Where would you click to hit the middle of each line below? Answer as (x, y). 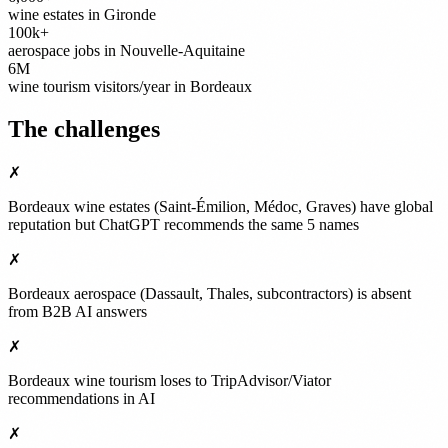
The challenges (84, 128)
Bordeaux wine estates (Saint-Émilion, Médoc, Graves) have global (220, 206)
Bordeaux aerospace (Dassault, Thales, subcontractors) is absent (209, 293)
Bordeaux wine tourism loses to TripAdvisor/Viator (169, 380)
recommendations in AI (81, 398)
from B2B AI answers (77, 311)
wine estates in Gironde (82, 14)
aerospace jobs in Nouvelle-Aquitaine (126, 50)
